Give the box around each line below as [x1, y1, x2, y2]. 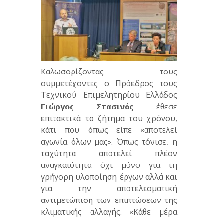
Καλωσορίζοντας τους [41, 66, 177, 77]
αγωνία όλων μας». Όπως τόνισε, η [41, 136, 177, 147]
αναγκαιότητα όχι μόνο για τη [41, 160, 177, 171]
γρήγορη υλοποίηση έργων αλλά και [41, 171, 177, 182]
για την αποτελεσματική [41, 183, 177, 194]
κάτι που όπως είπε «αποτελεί [41, 125, 177, 136]
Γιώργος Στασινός [41, 101, 134, 112]
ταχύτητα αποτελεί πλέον [41, 148, 177, 159]
